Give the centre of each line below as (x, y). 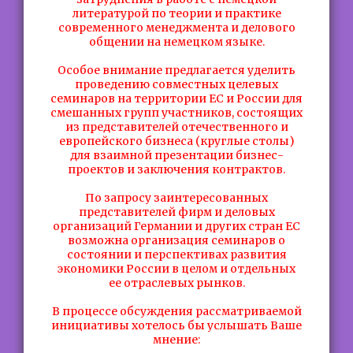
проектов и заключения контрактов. (176, 169)
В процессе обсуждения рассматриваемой (176, 311)
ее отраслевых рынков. (176, 283)
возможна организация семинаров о (176, 240)
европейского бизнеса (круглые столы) (176, 141)
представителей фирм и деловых (176, 212)
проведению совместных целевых (176, 84)
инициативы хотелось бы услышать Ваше (176, 325)
